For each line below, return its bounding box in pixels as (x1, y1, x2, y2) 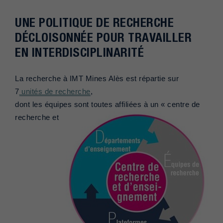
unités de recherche (19, 88, 91, 96)
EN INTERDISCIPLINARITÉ (15, 45, 144, 60)
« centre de (161, 101, 200, 109)
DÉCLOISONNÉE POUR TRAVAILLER (15, 30, 192, 45)
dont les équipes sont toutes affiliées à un (15, 101, 161, 109)
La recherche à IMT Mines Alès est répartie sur (15, 75, 179, 83)
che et (37, 113, 59, 122)
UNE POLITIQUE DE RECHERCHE (15, 15, 174, 30)
